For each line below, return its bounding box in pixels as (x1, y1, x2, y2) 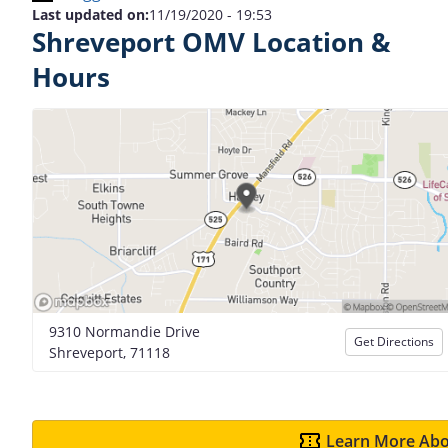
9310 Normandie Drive (49, 321, 200, 341)
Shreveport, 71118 (49, 342, 170, 362)
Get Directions (354, 332, 434, 350)
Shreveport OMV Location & (32, 25, 391, 60)
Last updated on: (32, 5, 149, 24)
